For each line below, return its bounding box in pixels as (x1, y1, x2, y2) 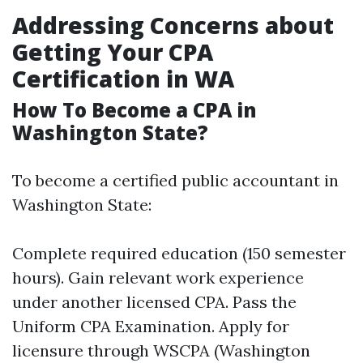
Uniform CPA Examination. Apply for (12, 316, 289, 336)
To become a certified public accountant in (12, 170, 339, 190)
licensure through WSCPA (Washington (12, 340, 310, 361)
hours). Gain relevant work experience (12, 267, 304, 288)
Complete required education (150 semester (12, 243, 346, 263)
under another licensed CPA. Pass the (12, 292, 297, 312)
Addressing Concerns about (12, 10, 334, 41)
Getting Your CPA (12, 36, 213, 67)
